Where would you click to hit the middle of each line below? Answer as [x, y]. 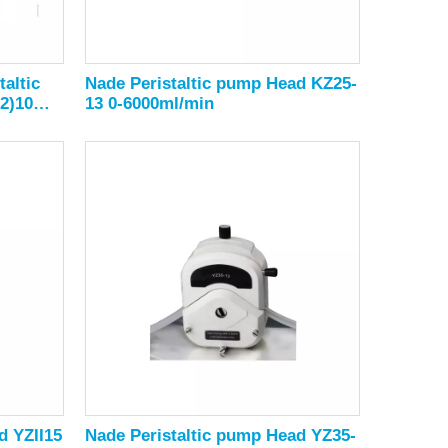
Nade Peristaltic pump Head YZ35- [221, 435]
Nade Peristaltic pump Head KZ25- [221, 83]
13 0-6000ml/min [150, 103]
